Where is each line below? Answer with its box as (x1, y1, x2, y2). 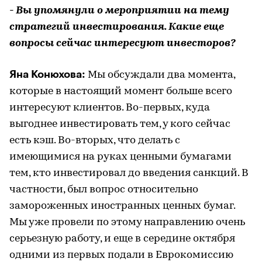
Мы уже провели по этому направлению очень (9, 216, 245, 228)
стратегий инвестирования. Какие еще (9, 21, 224, 33)
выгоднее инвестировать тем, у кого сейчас (9, 118, 230, 130)
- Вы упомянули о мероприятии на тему (9, 5, 229, 16)
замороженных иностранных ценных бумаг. (9, 200, 235, 212)
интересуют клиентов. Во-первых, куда (9, 102, 210, 113)
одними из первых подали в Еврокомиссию (9, 249, 233, 261)
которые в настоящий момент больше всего (9, 85, 232, 97)
